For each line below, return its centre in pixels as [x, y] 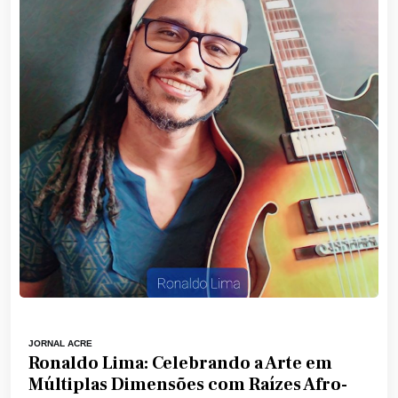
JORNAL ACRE [60, 343]
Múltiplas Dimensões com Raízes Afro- [188, 384]
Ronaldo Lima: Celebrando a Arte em [180, 363]
